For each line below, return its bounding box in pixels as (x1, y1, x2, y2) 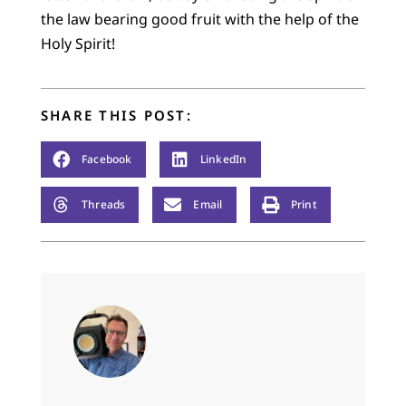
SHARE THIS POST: (40, 105, 192, 124)
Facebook (81, 151, 132, 168)
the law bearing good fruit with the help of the (40, 9, 359, 30)
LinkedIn (199, 151, 247, 168)
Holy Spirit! (40, 34, 115, 54)
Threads (81, 197, 126, 213)
